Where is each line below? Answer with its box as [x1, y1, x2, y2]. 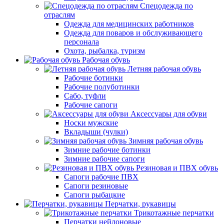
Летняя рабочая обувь [127, 64, 201, 73]
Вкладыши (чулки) [64, 127, 128, 136]
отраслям [44, 10, 75, 19]
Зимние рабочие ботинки [64, 145, 150, 154]
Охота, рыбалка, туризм [64, 46, 145, 55]
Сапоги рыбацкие [64, 190, 125, 199]
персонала [64, 37, 99, 46]
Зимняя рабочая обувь [128, 136, 203, 145]
